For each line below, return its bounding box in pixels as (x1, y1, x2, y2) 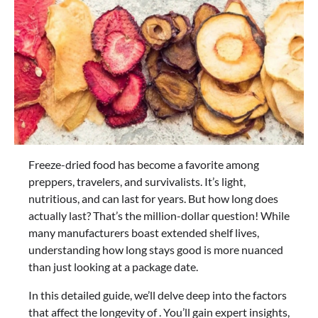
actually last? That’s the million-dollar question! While (28, 209, 290, 223)
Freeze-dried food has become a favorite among (28, 158, 259, 172)
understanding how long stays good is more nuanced (28, 243, 283, 257)
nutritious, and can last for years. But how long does (28, 192, 280, 206)
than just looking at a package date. (28, 260, 198, 274)
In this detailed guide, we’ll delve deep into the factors (28, 288, 287, 302)
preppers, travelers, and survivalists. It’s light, (28, 175, 246, 189)
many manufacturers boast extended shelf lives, (28, 226, 259, 240)
